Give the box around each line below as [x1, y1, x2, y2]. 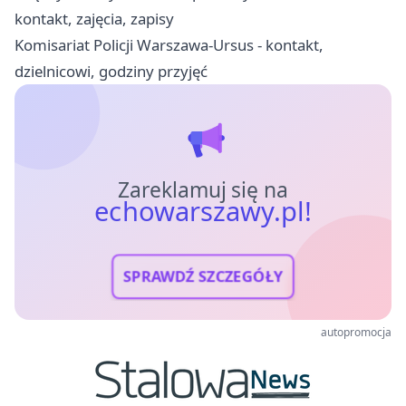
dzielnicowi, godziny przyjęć [14, 60, 208, 82]
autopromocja [321, 324, 391, 340]
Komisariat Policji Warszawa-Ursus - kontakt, [14, 34, 324, 55]
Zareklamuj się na [117, 175, 289, 204]
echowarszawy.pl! [94, 192, 312, 229]
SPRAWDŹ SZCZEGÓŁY [122, 266, 284, 287]
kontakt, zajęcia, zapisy [14, 7, 174, 29]
